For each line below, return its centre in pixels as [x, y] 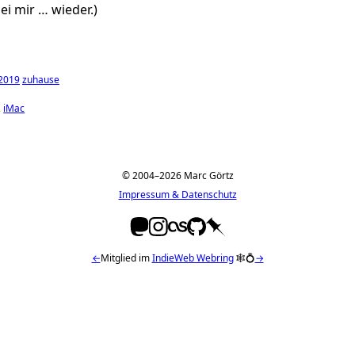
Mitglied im [126, 258]
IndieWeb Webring [193, 258]
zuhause [41, 79]
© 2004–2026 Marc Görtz [177, 175]
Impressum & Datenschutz [177, 194]
